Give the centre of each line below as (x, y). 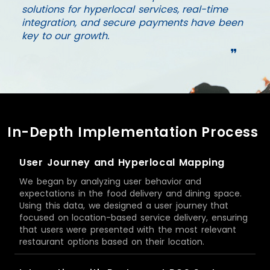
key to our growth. (65, 36)
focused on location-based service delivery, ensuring (133, 217)
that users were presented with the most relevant (128, 229)
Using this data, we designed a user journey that (124, 205)
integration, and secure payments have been (132, 22)
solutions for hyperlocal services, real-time (125, 9)
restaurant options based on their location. (112, 241)
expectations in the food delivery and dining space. (130, 193)
